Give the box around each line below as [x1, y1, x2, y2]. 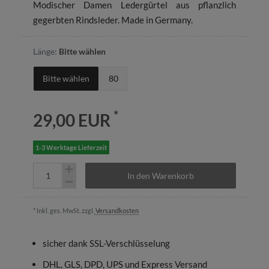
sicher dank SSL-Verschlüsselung [43, 237, 170, 249]
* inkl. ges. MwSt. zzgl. [33, 206, 94, 214]
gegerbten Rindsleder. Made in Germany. [33, 14, 193, 25]
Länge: [33, 46, 57, 56]
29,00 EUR [33, 109, 113, 130]
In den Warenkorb [127, 170, 194, 181]
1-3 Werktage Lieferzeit [35, 144, 107, 151]
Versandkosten [94, 206, 139, 214]
